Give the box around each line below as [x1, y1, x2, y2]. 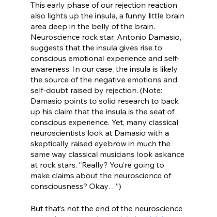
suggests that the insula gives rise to [30, 43, 164, 53]
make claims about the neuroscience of [30, 170, 173, 181]
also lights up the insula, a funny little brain [30, 11, 186, 21]
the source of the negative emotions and [30, 75, 179, 85]
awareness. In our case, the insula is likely [30, 64, 180, 74]
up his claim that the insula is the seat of [30, 107, 176, 117]
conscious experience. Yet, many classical [30, 117, 180, 127]
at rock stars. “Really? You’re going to [30, 160, 166, 170]
